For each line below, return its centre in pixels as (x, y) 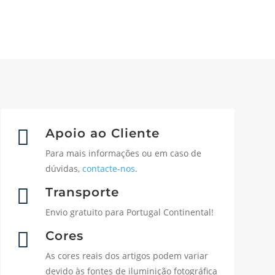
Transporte (82, 192)
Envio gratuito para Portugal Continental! (129, 212)
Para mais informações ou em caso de (123, 153)
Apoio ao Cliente (102, 134)
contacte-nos (108, 169)
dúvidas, (64, 169)
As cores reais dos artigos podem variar (126, 255)
